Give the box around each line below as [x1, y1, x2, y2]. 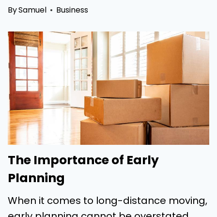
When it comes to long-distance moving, [8, 194, 207, 208]
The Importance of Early [8, 151, 159, 169]
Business [56, 4, 89, 15]
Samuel [18, 4, 47, 15]
